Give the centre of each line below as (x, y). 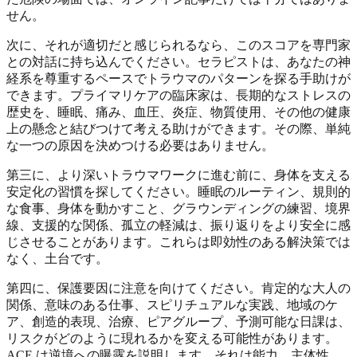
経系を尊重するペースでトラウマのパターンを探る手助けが (178, 78)
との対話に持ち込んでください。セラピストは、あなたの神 (178, 61)
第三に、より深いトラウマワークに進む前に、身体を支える (178, 175)
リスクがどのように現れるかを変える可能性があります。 (172, 338)
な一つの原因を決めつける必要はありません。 (140, 145)
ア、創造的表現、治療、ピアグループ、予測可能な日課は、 (178, 321)
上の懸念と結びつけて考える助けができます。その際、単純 (178, 128)
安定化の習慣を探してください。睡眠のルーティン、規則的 (178, 191)
